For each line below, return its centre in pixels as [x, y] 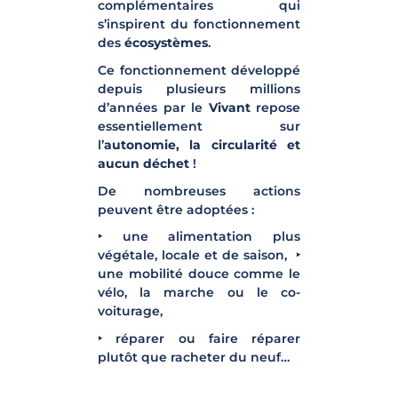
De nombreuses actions [199, 191]
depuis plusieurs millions [199, 88]
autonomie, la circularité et [202, 144]
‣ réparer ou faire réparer [199, 338]
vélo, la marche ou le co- [199, 293]
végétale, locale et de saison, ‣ [199, 255]
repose [278, 107]
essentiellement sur [199, 126]
